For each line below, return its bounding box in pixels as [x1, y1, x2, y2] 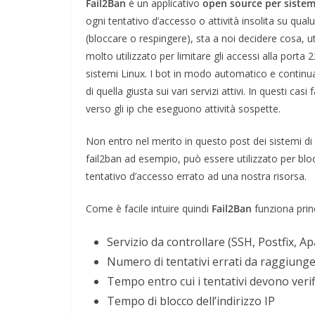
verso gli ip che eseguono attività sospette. [86, 101, 281, 115]
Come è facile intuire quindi [86, 201, 212, 215]
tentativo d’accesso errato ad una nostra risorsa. [86, 169, 307, 183]
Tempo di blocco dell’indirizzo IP [107, 292, 275, 309]
